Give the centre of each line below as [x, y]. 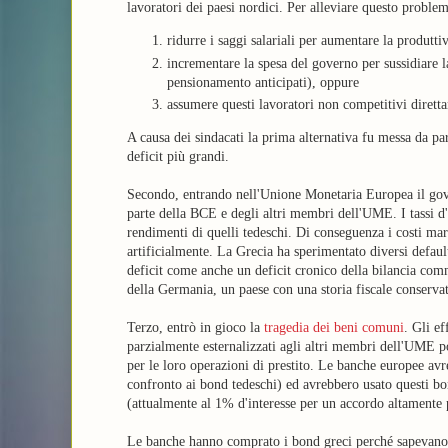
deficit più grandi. [177, 156]
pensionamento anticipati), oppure [262, 82]
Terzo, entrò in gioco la [195, 327]
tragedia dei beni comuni [333, 327]
